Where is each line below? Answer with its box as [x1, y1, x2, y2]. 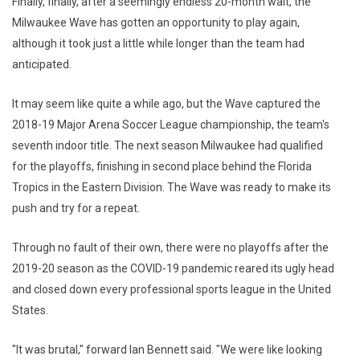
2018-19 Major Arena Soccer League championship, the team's [12, 118, 329, 132]
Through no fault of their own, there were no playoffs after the [12, 241, 329, 255]
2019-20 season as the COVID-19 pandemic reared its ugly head [12, 262, 334, 276]
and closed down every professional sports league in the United [12, 283, 331, 297]
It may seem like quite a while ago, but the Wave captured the [12, 97, 321, 111]
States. [12, 304, 48, 317]
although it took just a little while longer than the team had [12, 37, 305, 51]
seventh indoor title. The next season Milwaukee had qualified [12, 139, 323, 153]
